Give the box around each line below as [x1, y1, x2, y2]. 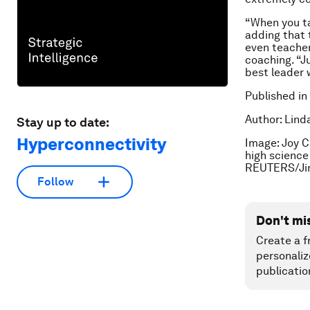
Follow [37, 175, 73, 189]
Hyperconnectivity [17, 134, 166, 154]
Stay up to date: [17, 114, 109, 129]
